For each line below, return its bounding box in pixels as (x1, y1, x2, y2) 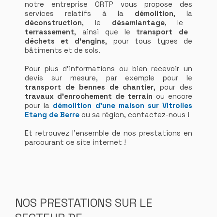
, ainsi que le (74, 27, 137, 36)
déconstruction (25, 17, 82, 27)
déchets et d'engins (25, 36, 106, 46)
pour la (25, 100, 53, 110)
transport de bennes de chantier (25, 82, 154, 92)
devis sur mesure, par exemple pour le (25, 73, 192, 82)
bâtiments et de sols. (25, 45, 101, 55)
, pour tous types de (105, 36, 192, 46)
